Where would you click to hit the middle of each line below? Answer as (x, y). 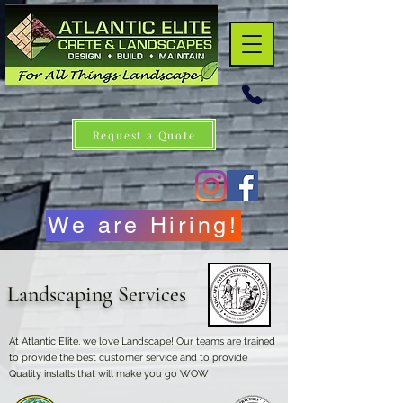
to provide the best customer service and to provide (128, 358)
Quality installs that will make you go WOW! (110, 374)
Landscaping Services (97, 295)
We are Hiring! (143, 225)
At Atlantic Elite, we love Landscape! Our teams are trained (142, 341)
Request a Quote (144, 134)
